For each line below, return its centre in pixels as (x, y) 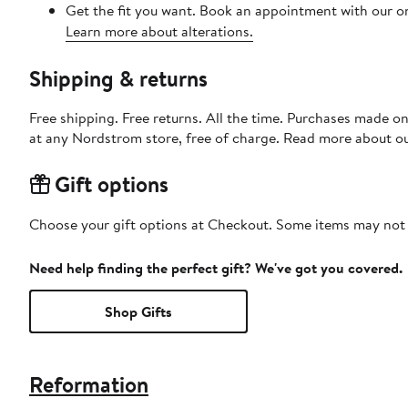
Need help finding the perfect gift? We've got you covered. (216, 268)
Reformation (89, 385)
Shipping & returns (118, 79)
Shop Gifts (138, 312)
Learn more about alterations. (159, 31)
